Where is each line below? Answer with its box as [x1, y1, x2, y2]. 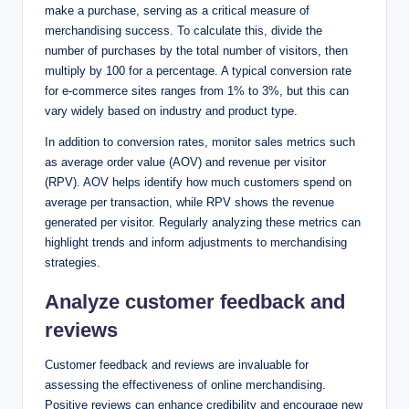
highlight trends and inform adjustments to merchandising [45, 235, 347, 249]
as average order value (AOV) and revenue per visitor [45, 154, 326, 169]
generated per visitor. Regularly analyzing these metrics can [45, 215, 361, 229]
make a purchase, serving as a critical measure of [45, 3, 309, 17]
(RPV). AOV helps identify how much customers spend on [45, 174, 351, 189]
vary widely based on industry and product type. [45, 103, 298, 118]
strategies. [45, 255, 100, 269]
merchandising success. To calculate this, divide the [45, 23, 322, 37]
